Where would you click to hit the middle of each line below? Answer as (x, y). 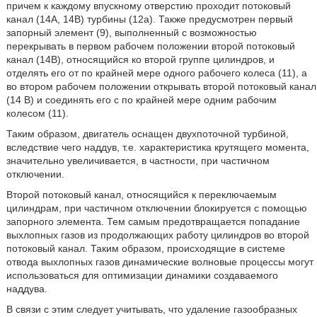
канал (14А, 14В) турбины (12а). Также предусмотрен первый (149, 19)
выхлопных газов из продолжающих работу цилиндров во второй (157, 235)
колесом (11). (37, 113)
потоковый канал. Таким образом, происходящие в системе (145, 248)
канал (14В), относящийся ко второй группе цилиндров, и (140, 59)
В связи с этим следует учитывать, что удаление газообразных (151, 309)
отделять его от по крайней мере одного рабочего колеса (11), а (156, 73)
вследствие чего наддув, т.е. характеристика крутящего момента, (157, 147)
